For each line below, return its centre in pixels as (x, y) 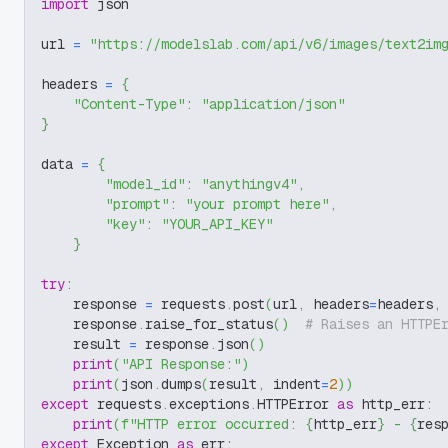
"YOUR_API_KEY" (217, 224)
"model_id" (145, 184)
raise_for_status (209, 324)
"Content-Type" (129, 104)
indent (293, 384)
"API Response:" (181, 364)
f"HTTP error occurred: (213, 424)
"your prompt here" (257, 204)
